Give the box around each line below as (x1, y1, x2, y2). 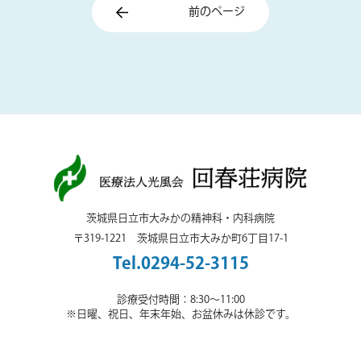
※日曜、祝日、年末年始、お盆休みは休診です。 (65, 307, 296, 322)
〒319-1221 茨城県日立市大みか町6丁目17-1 (73, 231, 288, 247)
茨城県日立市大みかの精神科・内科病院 (86, 211, 275, 226)
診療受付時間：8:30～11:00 (116, 293, 245, 308)
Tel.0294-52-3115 (112, 251, 249, 277)
